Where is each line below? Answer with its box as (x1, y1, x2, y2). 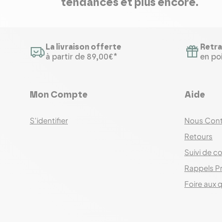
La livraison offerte (46, 43, 121, 51)
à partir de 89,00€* (46, 53, 117, 61)
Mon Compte (30, 91, 88, 100)
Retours (184, 131, 213, 141)
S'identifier (30, 115, 68, 125)
